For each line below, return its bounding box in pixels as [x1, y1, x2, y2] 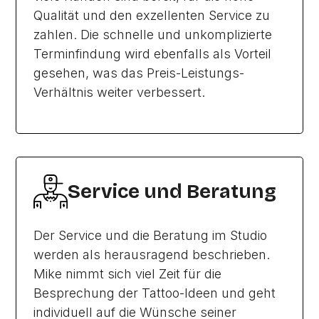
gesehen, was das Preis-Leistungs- [33, 66, 245, 80]
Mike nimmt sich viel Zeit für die [33, 266, 222, 281]
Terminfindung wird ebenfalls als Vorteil [33, 46, 272, 61]
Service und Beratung [68, 180, 277, 203]
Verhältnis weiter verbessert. [33, 85, 206, 100]
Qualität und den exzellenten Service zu [33, 8, 271, 23]
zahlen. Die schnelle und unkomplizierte [33, 27, 273, 42]
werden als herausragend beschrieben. [33, 247, 271, 262]
